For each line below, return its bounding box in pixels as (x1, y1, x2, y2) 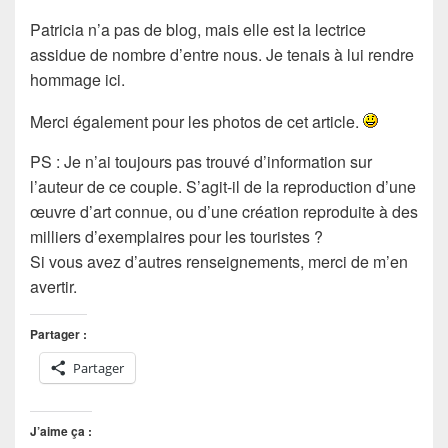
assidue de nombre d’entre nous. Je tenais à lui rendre (30, 43, 414, 67)
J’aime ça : (30, 422, 92, 441)
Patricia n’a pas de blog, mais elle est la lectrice (30, 18, 366, 42)
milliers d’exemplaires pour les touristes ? (30, 225, 323, 249)
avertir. (30, 275, 77, 299)
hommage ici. (30, 68, 125, 92)
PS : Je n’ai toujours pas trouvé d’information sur (30, 150, 372, 174)
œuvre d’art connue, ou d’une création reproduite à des (30, 200, 418, 224)
